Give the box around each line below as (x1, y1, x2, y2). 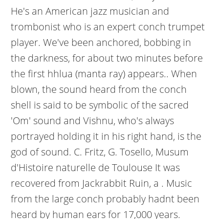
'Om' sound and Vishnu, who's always (11, 114, 175, 127)
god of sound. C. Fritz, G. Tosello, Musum (11, 145, 189, 158)
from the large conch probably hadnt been (11, 192, 200, 205)
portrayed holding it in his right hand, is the (11, 130, 202, 143)
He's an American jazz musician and (11, 4, 170, 18)
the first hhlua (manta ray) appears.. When (11, 67, 197, 80)
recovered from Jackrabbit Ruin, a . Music (11, 176, 193, 190)
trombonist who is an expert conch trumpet (11, 20, 205, 33)
